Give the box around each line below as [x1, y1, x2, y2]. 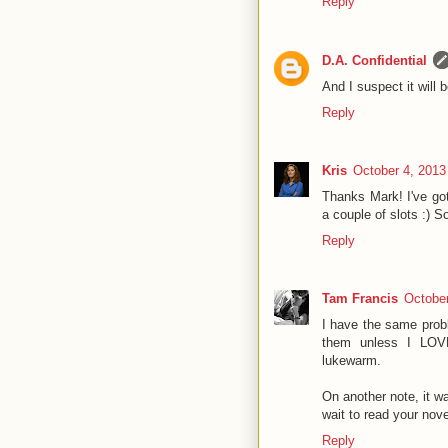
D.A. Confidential [322, 52, 427, 68]
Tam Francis [322, 291, 398, 307]
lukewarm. [322, 353, 381, 369]
